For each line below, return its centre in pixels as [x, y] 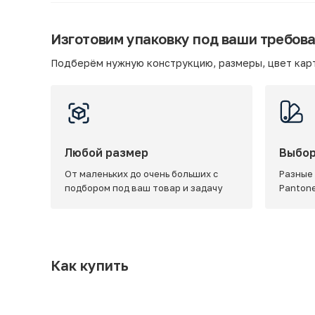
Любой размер [107, 153]
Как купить [90, 265]
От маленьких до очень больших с [141, 174]
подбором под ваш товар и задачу [143, 188]
